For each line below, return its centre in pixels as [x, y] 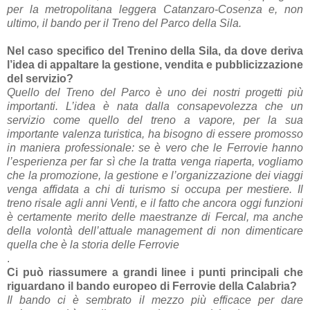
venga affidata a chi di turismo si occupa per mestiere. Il [155, 189]
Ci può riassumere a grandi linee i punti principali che [155, 272]
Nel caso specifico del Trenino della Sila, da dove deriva [155, 51]
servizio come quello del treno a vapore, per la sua [155, 120]
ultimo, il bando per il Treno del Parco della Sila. [126, 23]
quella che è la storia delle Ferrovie [93, 244]
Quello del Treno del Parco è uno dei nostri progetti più [155, 92]
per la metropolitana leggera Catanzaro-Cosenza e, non [155, 9]
